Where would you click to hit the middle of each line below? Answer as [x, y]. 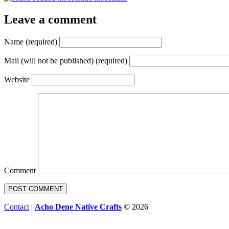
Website [17, 79]
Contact [17, 207]
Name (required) [31, 41]
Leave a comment [50, 19]
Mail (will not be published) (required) [66, 60]
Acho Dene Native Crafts [78, 207]
